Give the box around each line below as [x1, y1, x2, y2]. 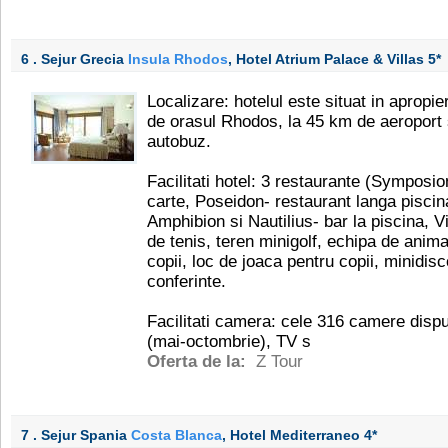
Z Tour [256, 352, 303, 371]
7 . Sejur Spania [21, 427, 131, 443]
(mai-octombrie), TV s [147, 332, 311, 351]
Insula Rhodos [128, 51, 228, 67]
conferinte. [147, 272, 226, 291]
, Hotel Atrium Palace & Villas [228, 51, 428, 67]
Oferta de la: [147, 352, 251, 371]
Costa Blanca [131, 427, 222, 443]
